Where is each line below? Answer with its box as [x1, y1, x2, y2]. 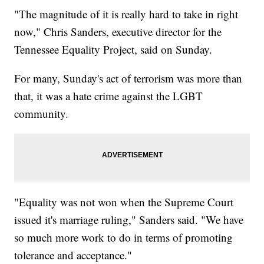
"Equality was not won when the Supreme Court [14, 194, 234, 210]
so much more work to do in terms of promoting [14, 230, 233, 245]
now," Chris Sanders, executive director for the [14, 24, 222, 39]
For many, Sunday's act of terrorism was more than [14, 71, 243, 86]
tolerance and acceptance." [14, 247, 136, 263]
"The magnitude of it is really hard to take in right [14, 6, 239, 22]
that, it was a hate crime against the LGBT [14, 88, 203, 104]
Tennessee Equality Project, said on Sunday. [14, 42, 216, 57]
